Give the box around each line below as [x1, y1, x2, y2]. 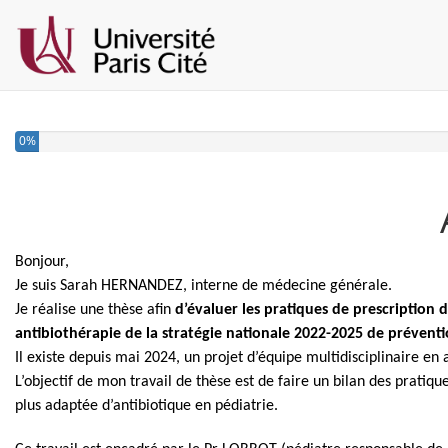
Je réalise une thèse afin [15, 302, 175, 318]
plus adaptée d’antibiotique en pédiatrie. [15, 398, 278, 414]
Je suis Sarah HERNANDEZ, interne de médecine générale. [15, 278, 396, 294]
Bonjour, [15, 254, 73, 270]
